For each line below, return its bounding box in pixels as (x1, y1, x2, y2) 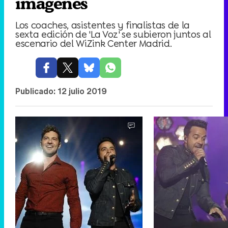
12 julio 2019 (58, 85, 107, 97)
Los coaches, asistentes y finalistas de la (15, 18, 190, 32)
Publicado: (15, 85, 58, 97)
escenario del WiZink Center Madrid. (15, 37, 172, 50)
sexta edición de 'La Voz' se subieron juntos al (15, 27, 211, 41)
